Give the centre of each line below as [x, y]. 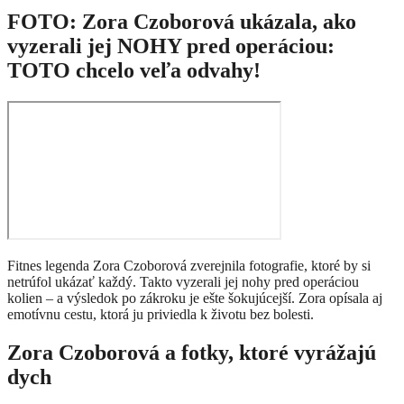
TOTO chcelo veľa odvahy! [134, 71]
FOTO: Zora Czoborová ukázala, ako [182, 22]
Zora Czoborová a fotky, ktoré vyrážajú [192, 353]
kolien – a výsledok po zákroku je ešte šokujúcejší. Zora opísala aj [195, 298]
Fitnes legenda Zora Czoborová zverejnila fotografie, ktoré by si [189, 266]
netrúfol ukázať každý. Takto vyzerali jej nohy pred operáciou [183, 282]
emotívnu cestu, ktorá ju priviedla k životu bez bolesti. [161, 315]
